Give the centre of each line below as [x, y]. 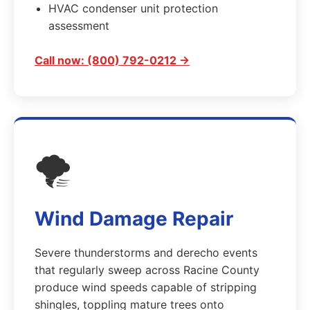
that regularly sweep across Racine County [147, 270]
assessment [79, 26]
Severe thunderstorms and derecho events [146, 253]
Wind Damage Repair [134, 219]
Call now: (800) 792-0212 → [112, 60]
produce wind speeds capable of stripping [146, 287]
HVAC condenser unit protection [133, 8]
